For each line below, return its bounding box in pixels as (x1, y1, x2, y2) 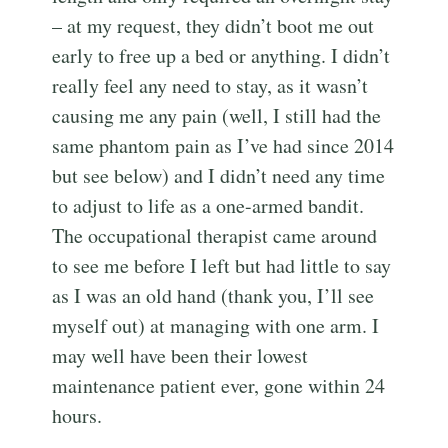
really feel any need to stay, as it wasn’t (52, 72, 369, 100)
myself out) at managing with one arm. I (52, 312, 380, 340)
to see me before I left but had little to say (52, 252, 392, 280)
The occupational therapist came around (52, 222, 378, 250)
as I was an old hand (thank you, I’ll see (52, 282, 375, 310)
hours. (52, 402, 103, 430)
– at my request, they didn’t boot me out (52, 12, 375, 40)
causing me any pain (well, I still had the (52, 102, 382, 130)
